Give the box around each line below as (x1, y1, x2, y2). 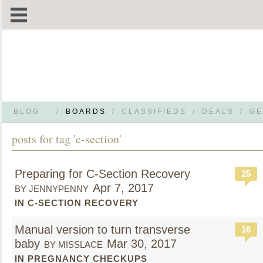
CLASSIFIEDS (122, 107, 187, 116)
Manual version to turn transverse (15, 223, 190, 236)
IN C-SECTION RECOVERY (15, 198, 139, 208)
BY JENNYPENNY (15, 184, 89, 194)
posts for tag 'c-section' (12, 131, 122, 147)
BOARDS (66, 107, 106, 116)
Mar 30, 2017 (107, 237, 177, 250)
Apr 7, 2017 (93, 181, 154, 194)
